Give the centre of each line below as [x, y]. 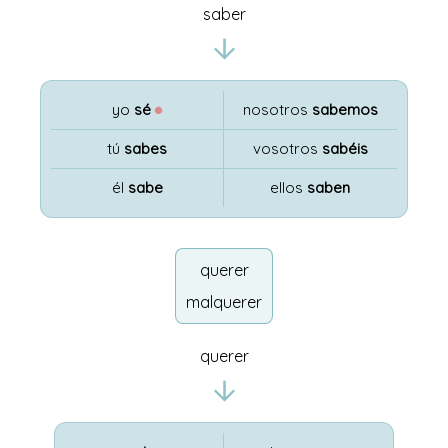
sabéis [344, 148]
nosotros [277, 109]
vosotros [287, 148]
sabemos [344, 109]
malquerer [224, 302]
